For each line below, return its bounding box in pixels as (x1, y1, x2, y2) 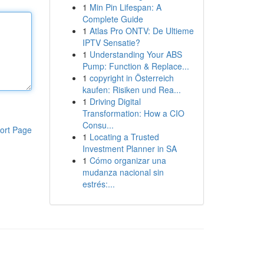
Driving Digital (89, 95, 141, 107)
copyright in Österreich (89, 72, 174, 84)
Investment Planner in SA (82, 143, 177, 154)
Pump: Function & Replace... (82, 60, 189, 72)
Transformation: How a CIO (82, 107, 184, 119)
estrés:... (82, 178, 115, 190)
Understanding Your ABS (89, 48, 182, 60)
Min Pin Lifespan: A (89, 1, 161, 13)
